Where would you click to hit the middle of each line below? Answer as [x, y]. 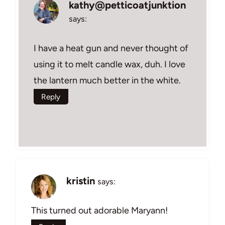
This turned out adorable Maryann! [99, 211]
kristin [81, 181]
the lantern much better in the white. [107, 80]
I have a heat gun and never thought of [111, 48]
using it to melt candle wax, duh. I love [109, 64]
